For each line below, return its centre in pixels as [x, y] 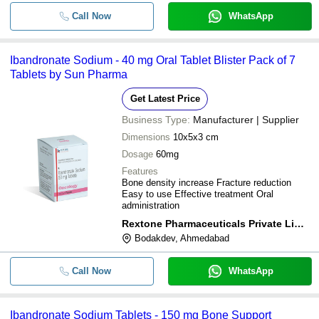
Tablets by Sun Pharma [69, 74]
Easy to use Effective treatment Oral [198, 194]
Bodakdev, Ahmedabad [182, 238]
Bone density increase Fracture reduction [206, 183]
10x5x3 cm [196, 137]
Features [140, 171]
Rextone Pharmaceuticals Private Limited [299, 224]
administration [151, 205]
